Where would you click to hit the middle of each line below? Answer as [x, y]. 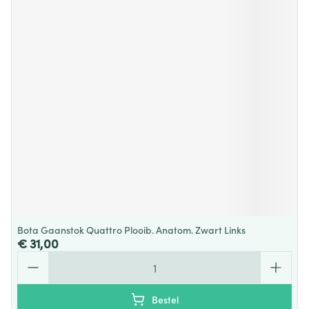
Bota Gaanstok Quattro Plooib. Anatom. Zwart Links [131, 230]
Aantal [33, 257]
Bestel [165, 299]
